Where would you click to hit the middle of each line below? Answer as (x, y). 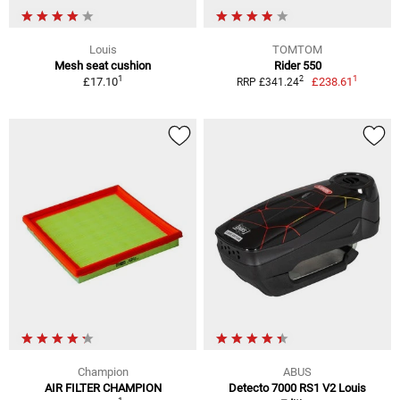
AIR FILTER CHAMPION (103, 387)
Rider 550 (297, 65)
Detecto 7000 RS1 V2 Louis (297, 387)
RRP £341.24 (267, 82)
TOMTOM (297, 49)
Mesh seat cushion (103, 65)
